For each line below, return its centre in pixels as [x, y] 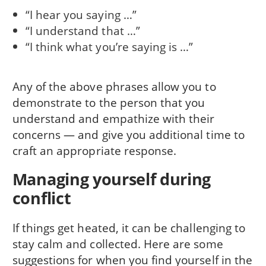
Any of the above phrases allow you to [114, 87]
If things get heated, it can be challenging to [129, 227]
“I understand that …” [83, 31]
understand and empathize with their [113, 119]
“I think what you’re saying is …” [109, 47]
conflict [42, 198]
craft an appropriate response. [94, 151]
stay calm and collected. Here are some [118, 243]
